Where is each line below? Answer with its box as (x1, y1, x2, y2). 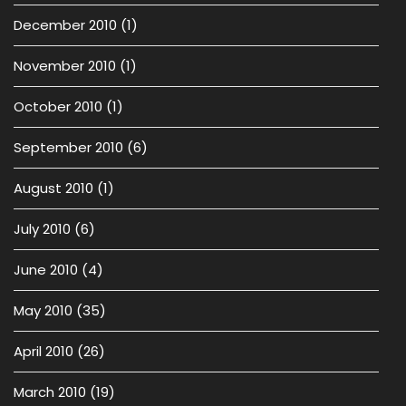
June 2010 (14, 260, 78, 279)
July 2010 (14, 219, 71, 238)
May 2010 (14, 301, 72, 320)
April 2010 (14, 342, 73, 361)
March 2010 (14, 382, 86, 401)
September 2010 (14, 138, 123, 157)
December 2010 (14, 15, 117, 34)
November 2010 (14, 56, 116, 75)
